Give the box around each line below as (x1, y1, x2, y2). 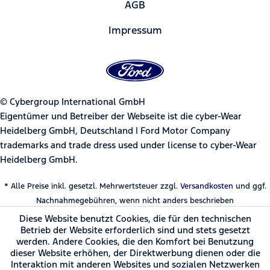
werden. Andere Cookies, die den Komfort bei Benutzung (16, 236, 254, 247)
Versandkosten (180, 181, 233, 191)
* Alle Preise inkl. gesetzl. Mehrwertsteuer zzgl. (4, 181, 180, 191)
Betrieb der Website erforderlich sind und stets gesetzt (20, 224, 250, 236)
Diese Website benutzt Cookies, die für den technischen (19, 213, 251, 224)
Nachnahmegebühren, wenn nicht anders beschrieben (36, 195, 234, 206)
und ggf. (233, 181, 266, 191)
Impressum (108, 23, 162, 37)
